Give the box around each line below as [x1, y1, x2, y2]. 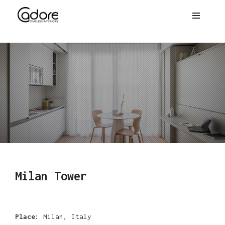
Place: [15, 212, 40, 220]
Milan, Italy [39, 212, 92, 220]
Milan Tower [15, 169, 87, 183]
